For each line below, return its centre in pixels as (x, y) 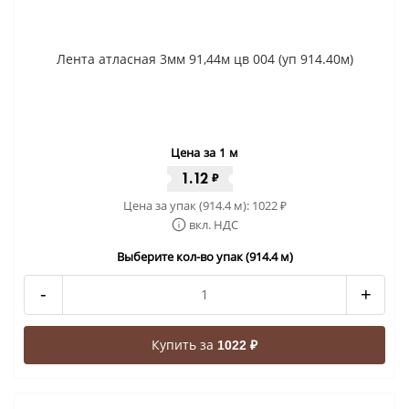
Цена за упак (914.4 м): (187, 205)
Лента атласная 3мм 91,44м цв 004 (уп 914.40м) (204, 58)
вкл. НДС (213, 224)
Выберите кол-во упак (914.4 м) (204, 256)
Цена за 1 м (204, 152)
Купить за (184, 344)
